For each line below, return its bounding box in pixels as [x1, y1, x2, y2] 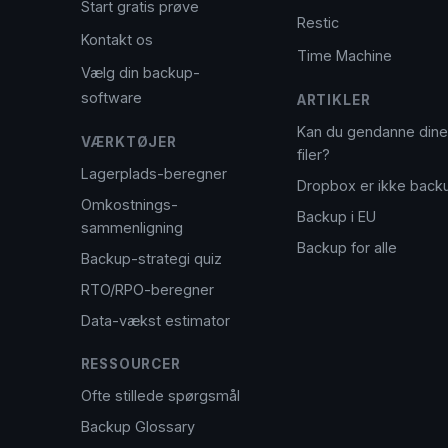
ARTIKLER [296, 92, 371, 108]
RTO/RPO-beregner [80, 281, 214, 298]
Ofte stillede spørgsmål [80, 387, 240, 404]
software [80, 89, 142, 106]
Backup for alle [296, 239, 397, 256]
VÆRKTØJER [80, 134, 177, 150]
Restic [296, 14, 339, 31]
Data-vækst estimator [80, 312, 230, 329]
